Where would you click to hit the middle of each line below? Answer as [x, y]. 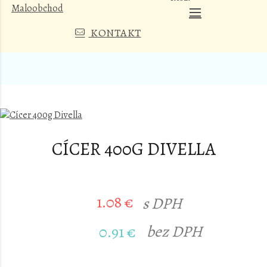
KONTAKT [116, 33]
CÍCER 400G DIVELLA [133, 149]
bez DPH [175, 231]
